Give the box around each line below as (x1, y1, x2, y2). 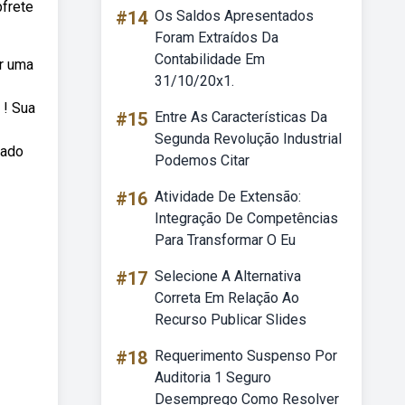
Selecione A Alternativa (155, 268, 301, 285)
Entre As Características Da (155, 108, 327, 126)
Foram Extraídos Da (155, 29, 278, 46)
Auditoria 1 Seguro (155, 369, 271, 386)
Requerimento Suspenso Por (155, 347, 337, 364)
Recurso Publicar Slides (155, 311, 306, 328)
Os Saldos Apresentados (155, 7, 314, 24)
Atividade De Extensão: (155, 188, 301, 205)
